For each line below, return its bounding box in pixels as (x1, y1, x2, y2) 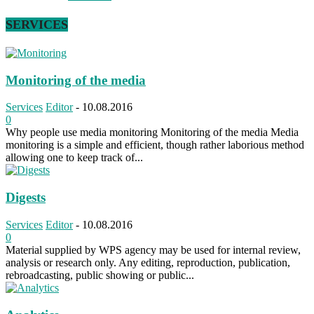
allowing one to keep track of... (6, 151, 143, 164)
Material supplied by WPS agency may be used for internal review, (6, 243, 301, 256)
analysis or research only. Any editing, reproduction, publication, (6, 256, 290, 268)
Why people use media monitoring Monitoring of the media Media (6, 126, 299, 139)
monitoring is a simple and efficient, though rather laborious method (6, 139, 304, 151)
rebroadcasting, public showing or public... (6, 268, 194, 281)
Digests (6, 190, 46, 205)
